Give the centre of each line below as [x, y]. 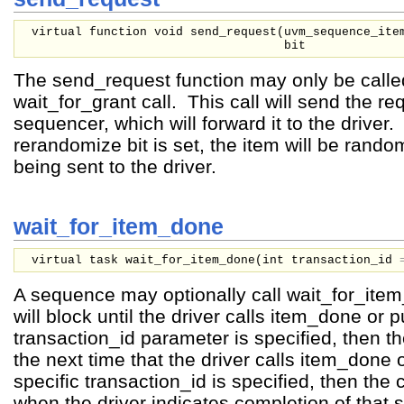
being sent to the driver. [115, 166]
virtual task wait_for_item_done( [147, 260]
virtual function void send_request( [158, 32]
